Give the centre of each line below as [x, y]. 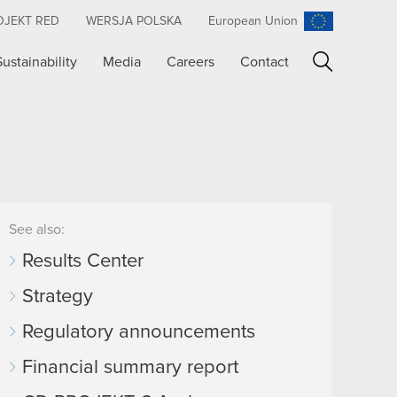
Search [355, 66]
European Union [253, 21]
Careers [191, 62]
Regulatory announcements [139, 332]
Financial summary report [130, 368]
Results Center [83, 261]
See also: [37, 230]
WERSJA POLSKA [134, 21]
